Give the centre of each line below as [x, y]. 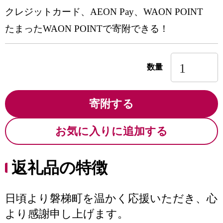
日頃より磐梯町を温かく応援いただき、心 [111, 198]
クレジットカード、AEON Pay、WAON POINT [104, 12]
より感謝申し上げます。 [67, 214]
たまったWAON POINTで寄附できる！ [87, 29]
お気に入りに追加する [111, 131]
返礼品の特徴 [59, 168]
